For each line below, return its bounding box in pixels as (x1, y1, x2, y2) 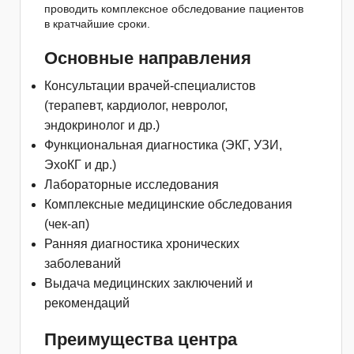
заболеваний (44, 256, 121, 270)
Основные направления (44, 47, 251, 68)
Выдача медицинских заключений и (44, 276, 253, 290)
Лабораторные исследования (44, 177, 219, 191)
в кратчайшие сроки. (44, 17, 150, 30)
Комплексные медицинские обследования (44, 197, 292, 211)
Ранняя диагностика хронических (44, 236, 239, 250)
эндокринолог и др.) (44, 118, 160, 132)
